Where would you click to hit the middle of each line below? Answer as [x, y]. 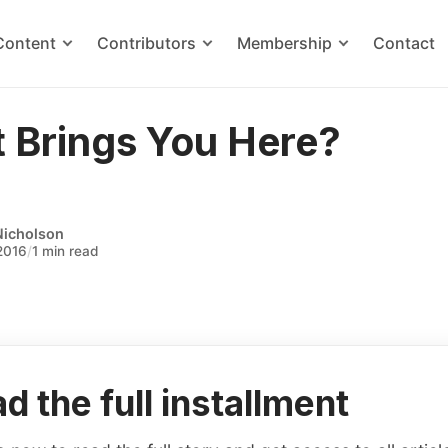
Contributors [147, 43]
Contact [404, 43]
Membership [285, 43]
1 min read [66, 250]
